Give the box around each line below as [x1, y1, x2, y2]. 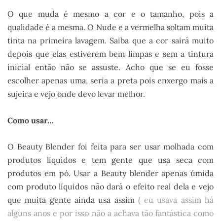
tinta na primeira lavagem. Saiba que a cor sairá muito [7, 36, 214, 46]
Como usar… [7, 115, 53, 125]
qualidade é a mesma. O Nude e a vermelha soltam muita [7, 22, 214, 33]
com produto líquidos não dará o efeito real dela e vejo [7, 182, 214, 192]
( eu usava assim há [138, 195, 214, 205]
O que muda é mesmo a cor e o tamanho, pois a [7, 9, 214, 19]
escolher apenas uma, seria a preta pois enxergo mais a [7, 75, 214, 86]
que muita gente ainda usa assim [7, 195, 138, 205]
